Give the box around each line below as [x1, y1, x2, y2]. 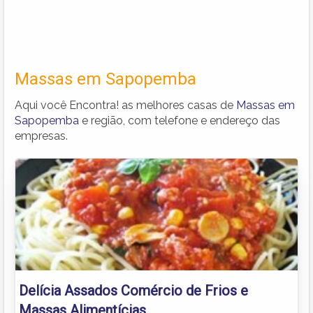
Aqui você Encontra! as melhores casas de [15, 98, 236, 112]
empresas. [15, 129, 68, 143]
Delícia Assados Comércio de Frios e [19, 282, 248, 299]
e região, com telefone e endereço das [79, 113, 280, 127]
